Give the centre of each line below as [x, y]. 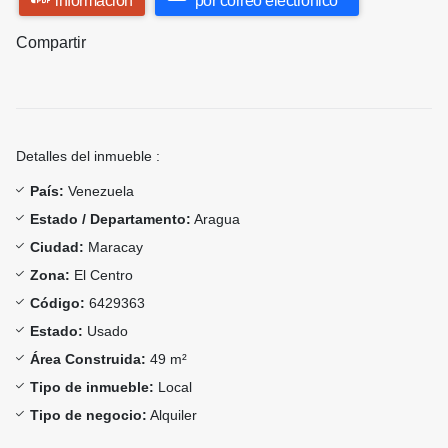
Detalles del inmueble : [88, 156]
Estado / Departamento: [110, 219]
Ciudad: [57, 247]
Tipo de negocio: [88, 415]
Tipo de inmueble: [92, 387]
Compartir [51, 43]
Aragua [215, 219]
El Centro [101, 275]
